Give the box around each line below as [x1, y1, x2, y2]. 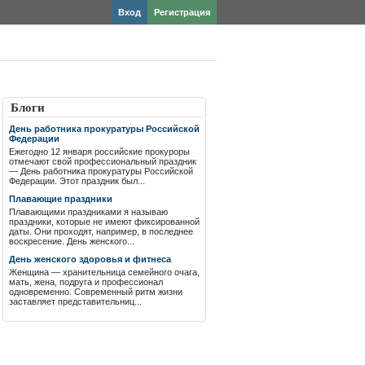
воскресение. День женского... [9, 236, 134, 246]
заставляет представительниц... [9, 297, 142, 306]
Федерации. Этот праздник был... [9, 176, 145, 186]
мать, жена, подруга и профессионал [9, 277, 163, 287]
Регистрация [154, 7, 210, 17]
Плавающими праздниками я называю [9, 207, 168, 217]
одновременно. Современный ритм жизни [9, 287, 182, 297]
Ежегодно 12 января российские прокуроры [9, 147, 190, 156]
